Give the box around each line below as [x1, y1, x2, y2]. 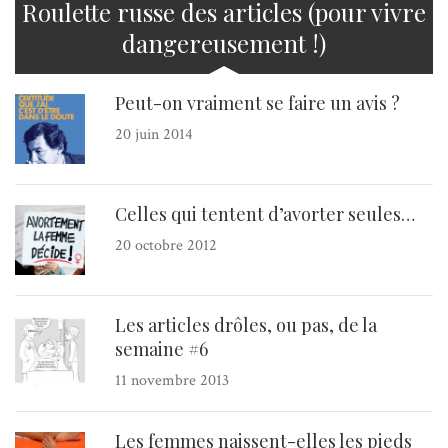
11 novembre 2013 [115, 370, 229, 392]
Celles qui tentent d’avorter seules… [115, 202, 415, 227]
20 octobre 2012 [115, 235, 217, 257]
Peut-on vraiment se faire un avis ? [115, 91, 400, 116]
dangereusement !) [122, 27, 326, 60]
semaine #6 [115, 337, 208, 362]
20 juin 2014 [115, 124, 193, 146]
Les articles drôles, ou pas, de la [115, 313, 377, 338]
